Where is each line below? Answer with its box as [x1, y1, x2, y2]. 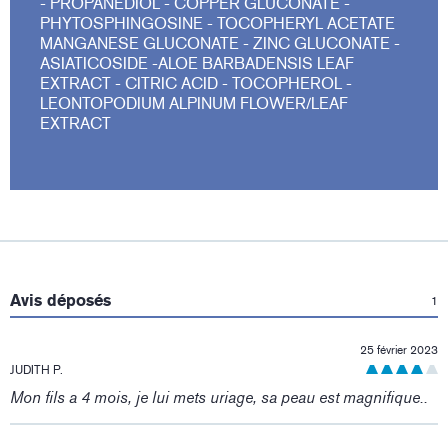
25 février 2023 [360, 343, 438, 358]
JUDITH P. [10, 363, 63, 378]
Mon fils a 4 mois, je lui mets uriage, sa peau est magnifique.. [10, 388, 428, 408]
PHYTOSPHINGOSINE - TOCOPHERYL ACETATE [40, 14, 395, 34]
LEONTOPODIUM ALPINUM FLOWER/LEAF [40, 94, 348, 114]
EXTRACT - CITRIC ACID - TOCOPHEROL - [40, 74, 352, 94]
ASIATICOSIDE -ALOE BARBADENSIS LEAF [40, 54, 354, 74]
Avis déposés [10, 291, 111, 311]
